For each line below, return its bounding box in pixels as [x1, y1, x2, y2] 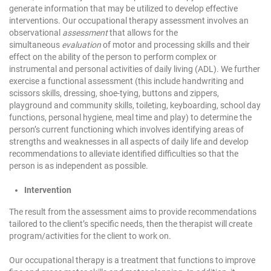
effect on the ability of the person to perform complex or [9, 52, 217, 62]
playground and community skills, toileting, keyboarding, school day [9, 100, 261, 111]
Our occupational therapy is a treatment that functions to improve [9, 255, 255, 266]
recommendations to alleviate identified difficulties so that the [9, 149, 238, 159]
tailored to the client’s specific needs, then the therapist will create [9, 219, 252, 229]
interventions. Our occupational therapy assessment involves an [9, 16, 249, 26]
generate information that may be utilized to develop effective [9, 4, 238, 14]
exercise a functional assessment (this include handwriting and [9, 76, 244, 87]
